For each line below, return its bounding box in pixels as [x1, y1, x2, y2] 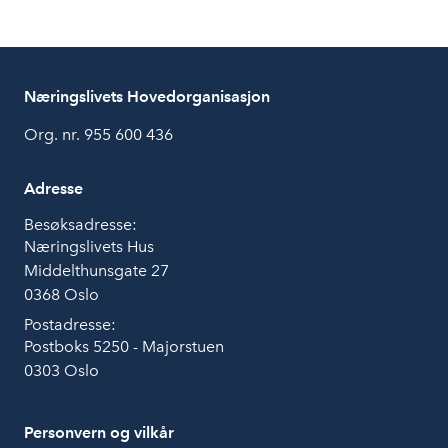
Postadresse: [24, 315, 116, 335]
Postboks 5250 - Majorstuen [24, 337, 224, 357]
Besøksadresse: [24, 215, 137, 235]
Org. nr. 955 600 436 [24, 125, 173, 145]
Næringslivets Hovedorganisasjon [24, 87, 270, 107]
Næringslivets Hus [24, 237, 154, 257]
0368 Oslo [24, 285, 99, 305]
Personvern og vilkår [24, 423, 174, 443]
